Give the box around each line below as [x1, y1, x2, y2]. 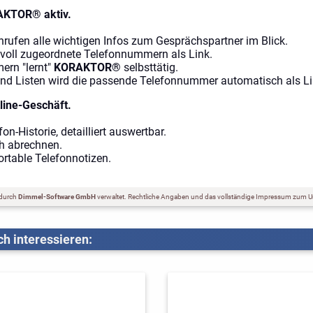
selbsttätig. [121, 61, 178, 74]
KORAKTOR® [54, 61, 121, 74]
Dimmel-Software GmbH [18, 193, 96, 201]
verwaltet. [96, 193, 128, 201]
